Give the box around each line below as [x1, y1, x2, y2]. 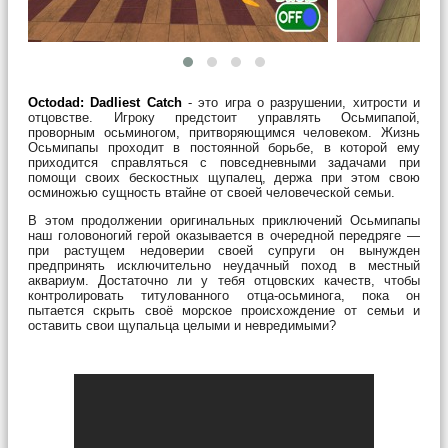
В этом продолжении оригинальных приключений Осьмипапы [28, 212, 420, 228]
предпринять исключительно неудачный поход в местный [28, 257, 420, 273]
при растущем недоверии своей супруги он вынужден [28, 242, 420, 258]
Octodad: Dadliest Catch [28, 94, 182, 110]
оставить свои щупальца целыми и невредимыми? [28, 317, 336, 333]
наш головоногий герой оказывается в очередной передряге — [28, 227, 420, 243]
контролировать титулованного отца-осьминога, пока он [28, 287, 420, 303]
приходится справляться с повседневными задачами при [28, 154, 420, 170]
